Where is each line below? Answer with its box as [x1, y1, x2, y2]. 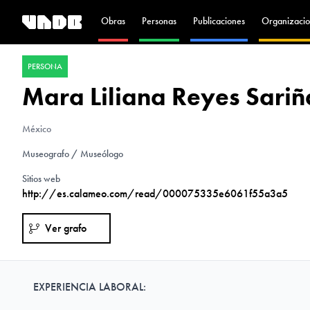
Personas [142, 15, 176, 27]
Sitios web [22, 172, 60, 185]
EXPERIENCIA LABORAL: [33, 280, 146, 294]
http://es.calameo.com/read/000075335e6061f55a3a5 [22, 186, 288, 201]
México [22, 122, 51, 135]
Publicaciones [193, 15, 245, 27]
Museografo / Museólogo [22, 147, 125, 160]
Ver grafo [45, 221, 86, 235]
